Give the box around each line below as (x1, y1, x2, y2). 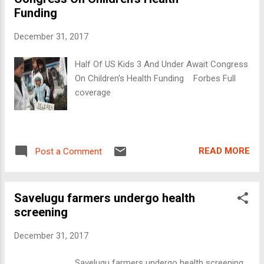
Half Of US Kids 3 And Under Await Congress (75, 58, 249, 70)
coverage (75, 87, 111, 98)
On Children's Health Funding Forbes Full (75, 72, 236, 84)
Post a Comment (35, 146, 102, 157)
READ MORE (199, 146, 250, 157)
